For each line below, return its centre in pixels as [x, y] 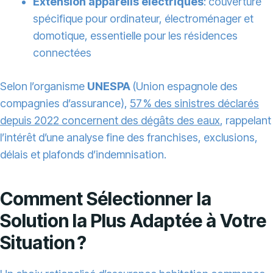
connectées [62, 53]
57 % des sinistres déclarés [194, 104]
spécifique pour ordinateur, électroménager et [143, 19]
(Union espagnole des [184, 87]
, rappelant [246, 121]
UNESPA [109, 87]
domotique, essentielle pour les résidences [135, 36]
